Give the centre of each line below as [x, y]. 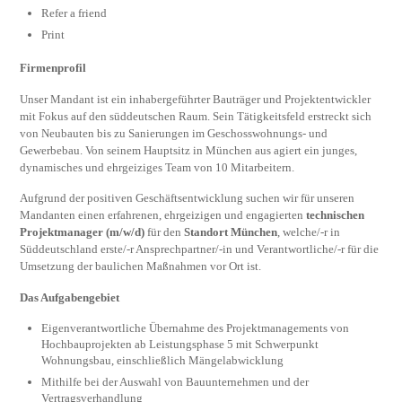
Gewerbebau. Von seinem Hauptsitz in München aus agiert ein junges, [189, 150]
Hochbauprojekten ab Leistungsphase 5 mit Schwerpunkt [180, 344]
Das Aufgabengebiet [70, 298]
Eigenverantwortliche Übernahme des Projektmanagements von [196, 328]
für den [165, 232]
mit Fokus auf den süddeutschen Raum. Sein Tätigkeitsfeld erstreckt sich [196, 116]
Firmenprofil [53, 68]
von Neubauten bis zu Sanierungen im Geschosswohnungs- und [174, 133]
